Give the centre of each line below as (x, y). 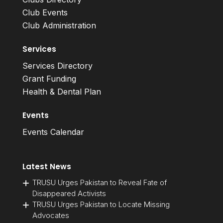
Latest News (47, 166)
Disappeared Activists (70, 193)
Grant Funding (49, 78)
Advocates (52, 215)
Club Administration (59, 25)
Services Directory (57, 65)
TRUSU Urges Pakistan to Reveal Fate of (99, 182)
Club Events (45, 12)
